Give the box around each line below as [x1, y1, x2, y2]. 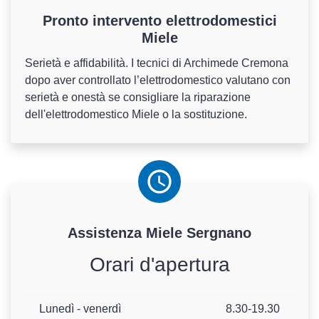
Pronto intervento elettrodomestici [42, 13, 277, 29]
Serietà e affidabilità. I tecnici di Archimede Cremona [25, 57, 288, 70]
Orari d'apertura [89, 253, 230, 276]
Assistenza [68, 225, 146, 241]
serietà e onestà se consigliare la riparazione [25, 91, 251, 104]
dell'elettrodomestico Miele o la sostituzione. [25, 108, 247, 121]
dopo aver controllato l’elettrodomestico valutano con [25, 74, 291, 87]
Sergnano [182, 225, 251, 241]
